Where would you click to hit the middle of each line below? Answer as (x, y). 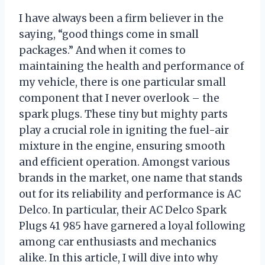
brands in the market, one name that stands (131, 178)
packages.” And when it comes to (102, 50)
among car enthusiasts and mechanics (118, 242)
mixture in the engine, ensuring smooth (122, 146)
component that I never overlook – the (119, 98)
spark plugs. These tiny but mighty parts (123, 114)
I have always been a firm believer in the (121, 18)
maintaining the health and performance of (132, 66)
